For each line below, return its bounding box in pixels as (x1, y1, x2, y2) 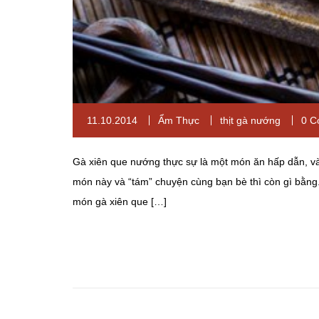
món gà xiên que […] (73, 195, 167, 207)
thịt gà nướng (220, 114, 281, 126)
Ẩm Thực (158, 114, 199, 126)
